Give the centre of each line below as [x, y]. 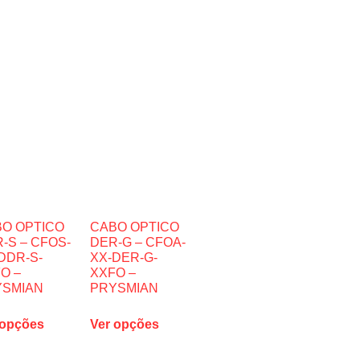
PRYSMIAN [124, 288]
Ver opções [124, 324]
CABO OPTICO [134, 227]
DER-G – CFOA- [137, 242]
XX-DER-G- [123, 258]
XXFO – [112, 273]
